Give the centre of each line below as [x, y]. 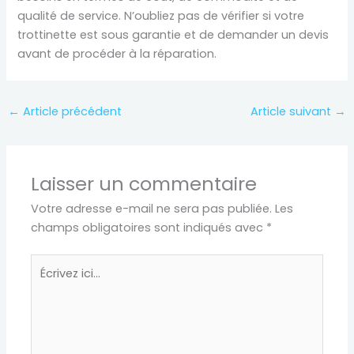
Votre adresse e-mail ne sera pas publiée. [152, 209]
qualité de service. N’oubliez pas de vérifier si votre [161, 16]
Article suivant [293, 111]
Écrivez [49, 263]
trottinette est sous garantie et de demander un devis [173, 35]
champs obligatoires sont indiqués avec [149, 228]
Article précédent [70, 111]
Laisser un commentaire [144, 184]
